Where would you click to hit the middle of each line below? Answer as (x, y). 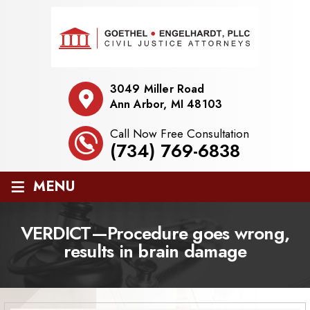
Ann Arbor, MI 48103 (166, 104)
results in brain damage (155, 252)
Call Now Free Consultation (179, 134)
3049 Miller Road (157, 89)
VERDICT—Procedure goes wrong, (155, 234)
